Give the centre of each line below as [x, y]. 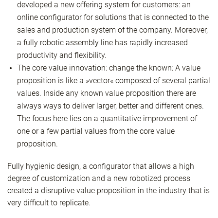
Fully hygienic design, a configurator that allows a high [101, 166]
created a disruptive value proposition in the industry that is [109, 191]
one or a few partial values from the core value [96, 131]
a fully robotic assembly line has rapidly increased [102, 43]
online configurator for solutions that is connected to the [113, 17]
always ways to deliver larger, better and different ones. [110, 106]
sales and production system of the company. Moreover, [112, 30]
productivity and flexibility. [62, 55]
